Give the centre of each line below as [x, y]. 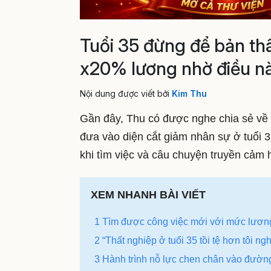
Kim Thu [189, 94]
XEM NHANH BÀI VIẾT [148, 195]
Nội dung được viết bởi [126, 94]
